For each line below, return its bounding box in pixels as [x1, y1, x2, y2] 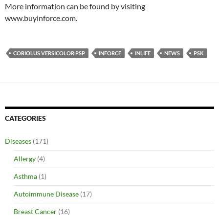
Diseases [5, 137, 31, 145]
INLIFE [135, 50, 151, 56]
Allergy [14, 154, 36, 163]
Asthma [14, 172, 37, 180]
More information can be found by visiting [5, 1, 145, 11]
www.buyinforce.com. [5, 13, 77, 22]
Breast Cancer [14, 207, 57, 216]
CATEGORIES [5, 114, 46, 122]
